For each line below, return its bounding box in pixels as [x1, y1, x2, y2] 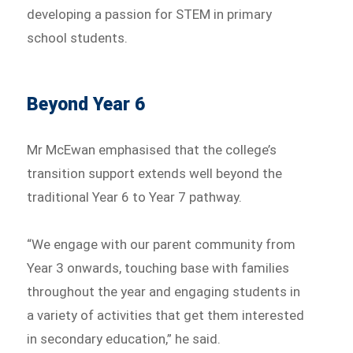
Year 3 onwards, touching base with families [27, 260, 290, 277]
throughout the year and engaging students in [27, 284, 301, 300]
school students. [27, 30, 128, 46]
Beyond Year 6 [27, 94, 146, 116]
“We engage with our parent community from [27, 236, 296, 253]
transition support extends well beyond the [27, 165, 283, 182]
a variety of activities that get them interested [27, 307, 305, 324]
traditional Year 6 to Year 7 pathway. [27, 189, 243, 206]
